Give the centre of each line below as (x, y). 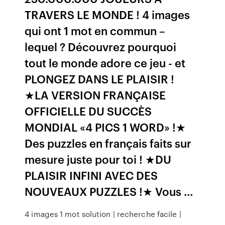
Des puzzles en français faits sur (108, 143)
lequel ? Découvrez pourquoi (101, 46)
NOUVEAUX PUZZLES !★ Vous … (109, 191)
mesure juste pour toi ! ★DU (98, 159)
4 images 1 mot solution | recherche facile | (103, 214)
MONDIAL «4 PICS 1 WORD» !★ (105, 127)
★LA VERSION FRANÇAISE (95, 95)
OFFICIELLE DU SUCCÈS (88, 111)
